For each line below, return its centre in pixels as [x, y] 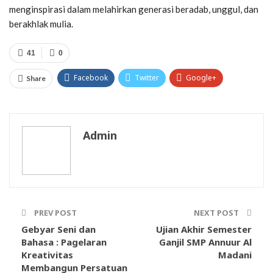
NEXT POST [217, 213]
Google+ [201, 78]
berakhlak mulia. [41, 24]
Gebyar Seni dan [58, 229]
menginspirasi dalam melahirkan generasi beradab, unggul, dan [134, 9]
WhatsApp [92, 101]
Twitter [147, 78]
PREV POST [55, 213]
